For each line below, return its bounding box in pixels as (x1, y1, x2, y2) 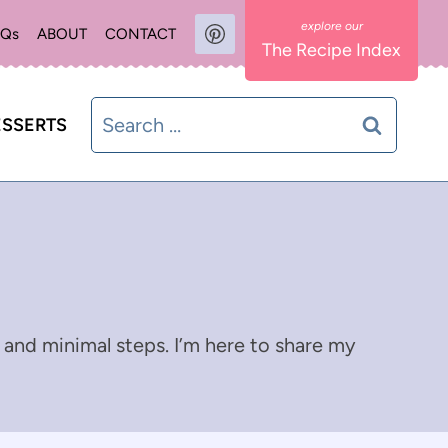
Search (90, 102, 152, 127)
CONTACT (105, 25, 176, 43)
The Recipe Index (262, 39, 401, 61)
